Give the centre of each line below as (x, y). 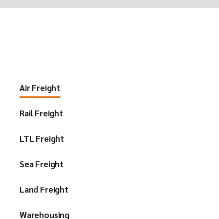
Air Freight (40, 88)
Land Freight (44, 189)
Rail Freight (41, 113)
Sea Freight (42, 164)
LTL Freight (42, 139)
